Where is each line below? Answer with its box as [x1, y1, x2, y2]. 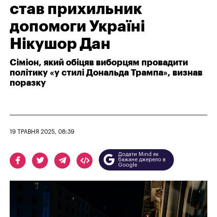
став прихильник [10, 1, 142, 17]
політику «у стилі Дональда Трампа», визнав [10, 68, 202, 77]
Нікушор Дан [10, 36, 110, 52]
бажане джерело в [118, 157, 166, 163]
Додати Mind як [118, 152, 159, 157]
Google [118, 162, 137, 168]
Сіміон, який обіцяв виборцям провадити [10, 58, 188, 67]
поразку [10, 78, 46, 87]
